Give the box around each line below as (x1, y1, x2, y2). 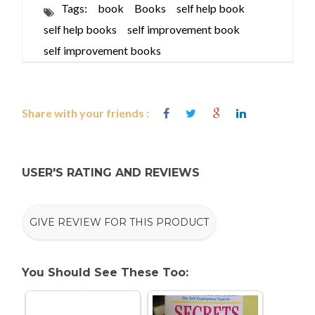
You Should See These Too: (22, 265, 189, 279)
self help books (44, 22, 117, 36)
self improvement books (44, 43, 162, 57)
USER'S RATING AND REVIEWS (22, 165, 200, 179)
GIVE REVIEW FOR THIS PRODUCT (30, 215, 210, 229)
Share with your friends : (22, 105, 150, 120)
